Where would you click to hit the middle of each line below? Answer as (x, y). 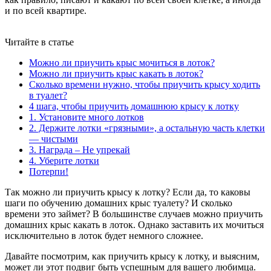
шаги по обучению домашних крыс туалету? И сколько (119, 203)
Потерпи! (49, 171)
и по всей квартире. (46, 10)
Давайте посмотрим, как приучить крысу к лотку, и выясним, (132, 256)
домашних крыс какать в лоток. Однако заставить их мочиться (134, 224)
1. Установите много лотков (87, 117)
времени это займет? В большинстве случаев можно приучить (134, 214)
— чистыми (54, 139)
